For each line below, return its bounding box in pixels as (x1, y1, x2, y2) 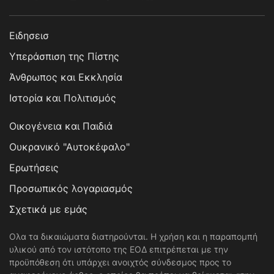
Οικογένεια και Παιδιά (9, 120, 113, 133)
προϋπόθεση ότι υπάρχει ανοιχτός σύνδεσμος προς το (9, 257, 231, 268)
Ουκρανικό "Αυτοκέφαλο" (9, 141, 130, 154)
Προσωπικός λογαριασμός (9, 182, 133, 195)
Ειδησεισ (9, 29, 49, 42)
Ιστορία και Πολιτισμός (9, 92, 116, 105)
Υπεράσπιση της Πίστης (9, 50, 119, 63)
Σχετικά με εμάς (9, 203, 87, 216)
